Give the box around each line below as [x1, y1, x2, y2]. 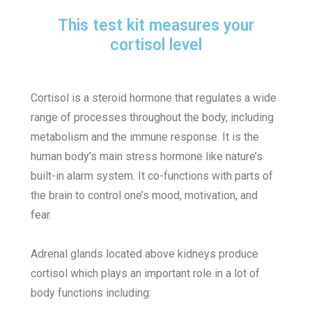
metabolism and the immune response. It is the [31, 130, 260, 144]
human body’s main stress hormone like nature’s [31, 150, 263, 164]
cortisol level [110, 36, 202, 55]
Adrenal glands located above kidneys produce [31, 247, 259, 261]
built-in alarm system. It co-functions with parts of [31, 169, 274, 183]
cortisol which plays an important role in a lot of [31, 267, 260, 281]
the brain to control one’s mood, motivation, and [31, 189, 258, 203]
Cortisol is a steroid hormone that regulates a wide [31, 91, 277, 105]
